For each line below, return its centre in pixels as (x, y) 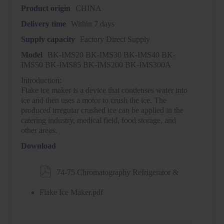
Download (38, 146)
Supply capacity (48, 39)
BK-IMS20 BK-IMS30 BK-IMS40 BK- (111, 55)
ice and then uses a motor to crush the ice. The (93, 100)
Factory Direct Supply (115, 39)
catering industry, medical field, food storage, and (98, 120)
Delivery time (43, 24)
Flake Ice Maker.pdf (71, 192)
